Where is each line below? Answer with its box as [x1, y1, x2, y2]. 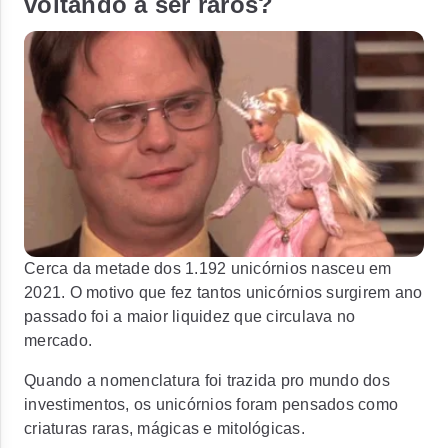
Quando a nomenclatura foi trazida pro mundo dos [24, 372, 390, 389]
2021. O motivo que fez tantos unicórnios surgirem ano [24, 284, 423, 301]
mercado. [24, 332, 92, 349]
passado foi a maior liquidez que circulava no [24, 308, 356, 325]
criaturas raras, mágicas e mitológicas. [24, 420, 305, 437]
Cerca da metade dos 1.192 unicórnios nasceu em [24, 260, 392, 277]
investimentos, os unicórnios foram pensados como [24, 396, 398, 413]
